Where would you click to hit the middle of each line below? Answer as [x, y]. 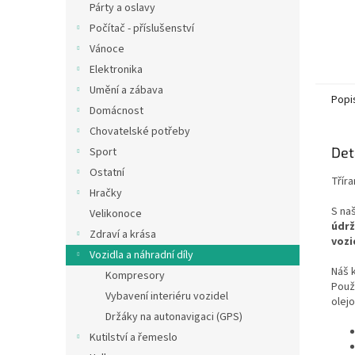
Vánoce [107, 49]
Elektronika [116, 70]
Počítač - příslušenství [142, 29]
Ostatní [107, 173]
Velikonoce [116, 214]
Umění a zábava [126, 90]
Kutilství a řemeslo [134, 338]
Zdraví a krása [123, 235]
